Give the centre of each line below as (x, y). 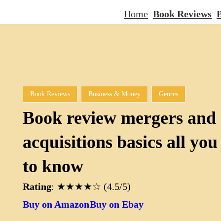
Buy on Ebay (117, 204)
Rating (37, 186)
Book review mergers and (120, 118)
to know (53, 166)
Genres (169, 94)
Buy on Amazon (56, 204)
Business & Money (115, 94)
